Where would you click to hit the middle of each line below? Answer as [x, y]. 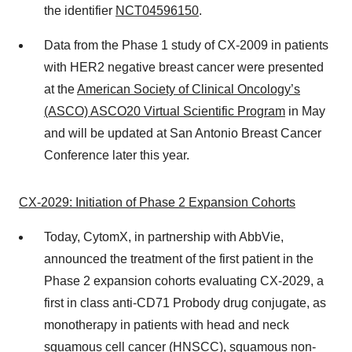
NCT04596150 [157, 11]
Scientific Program [234, 111]
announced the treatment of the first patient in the [179, 259]
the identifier [80, 11]
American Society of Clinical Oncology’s [189, 89]
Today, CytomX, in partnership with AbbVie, [164, 237]
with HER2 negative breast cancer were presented [184, 67]
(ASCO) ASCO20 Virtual [114, 111]
